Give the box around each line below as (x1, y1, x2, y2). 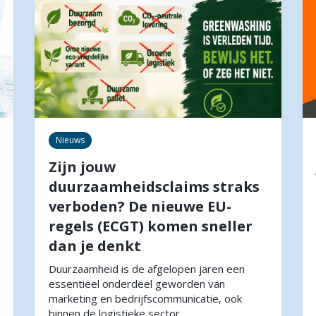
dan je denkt (49, 236, 141, 255)
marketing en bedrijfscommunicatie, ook (49, 291, 242, 305)
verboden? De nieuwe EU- (49, 196, 231, 216)
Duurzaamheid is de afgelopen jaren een (49, 261, 245, 276)
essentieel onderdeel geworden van (49, 276, 225, 291)
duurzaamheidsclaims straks (49, 176, 260, 196)
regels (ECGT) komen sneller (49, 216, 253, 236)
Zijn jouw (49, 157, 116, 176)
